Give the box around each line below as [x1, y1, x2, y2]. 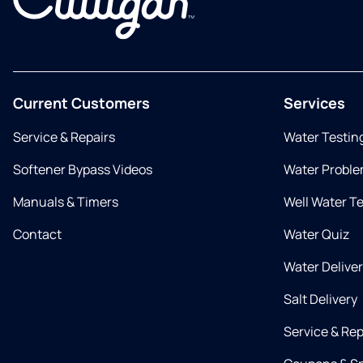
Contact [13, 225, 62, 243]
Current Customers [13, 93, 150, 113]
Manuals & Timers [13, 193, 118, 211]
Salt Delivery [284, 290, 357, 308]
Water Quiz [284, 225, 349, 243]
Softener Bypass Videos [13, 160, 152, 178]
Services [284, 93, 345, 113]
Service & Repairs [13, 128, 115, 146]
